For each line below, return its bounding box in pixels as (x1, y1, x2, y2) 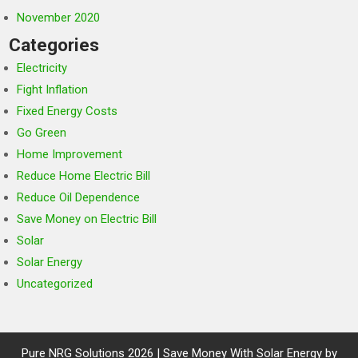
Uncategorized (17, 276, 93, 292)
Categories (9, 34, 100, 56)
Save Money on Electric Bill (17, 212, 157, 227)
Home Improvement (17, 147, 123, 162)
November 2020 (17, 10, 101, 26)
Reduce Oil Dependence (17, 190, 141, 205)
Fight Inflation (17, 82, 89, 97)
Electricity (17, 61, 68, 76)
